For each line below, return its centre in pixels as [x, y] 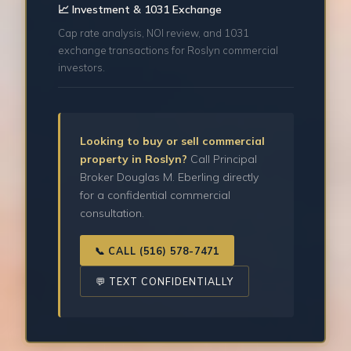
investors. [81, 68]
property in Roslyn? [134, 159]
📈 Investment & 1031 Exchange [139, 9]
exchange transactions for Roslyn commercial [168, 51]
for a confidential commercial [156, 195]
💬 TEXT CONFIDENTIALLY [165, 281]
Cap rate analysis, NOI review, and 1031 [153, 33]
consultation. [112, 213]
